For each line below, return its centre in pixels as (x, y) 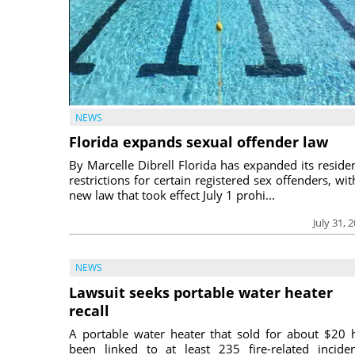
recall (89, 310)
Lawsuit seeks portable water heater (201, 292)
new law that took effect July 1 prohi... (172, 195)
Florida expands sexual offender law (198, 141)
